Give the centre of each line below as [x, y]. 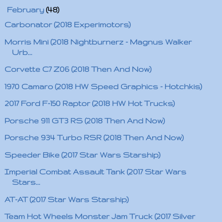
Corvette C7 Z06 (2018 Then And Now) [78, 69]
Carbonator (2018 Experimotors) [67, 25]
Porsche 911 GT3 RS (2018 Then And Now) [84, 120]
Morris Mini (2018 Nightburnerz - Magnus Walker [98, 42]
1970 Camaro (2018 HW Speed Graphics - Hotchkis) [103, 86]
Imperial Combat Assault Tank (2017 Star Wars [95, 172]
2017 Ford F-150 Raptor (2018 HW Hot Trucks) [89, 103]
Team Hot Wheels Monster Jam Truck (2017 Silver [100, 216]
